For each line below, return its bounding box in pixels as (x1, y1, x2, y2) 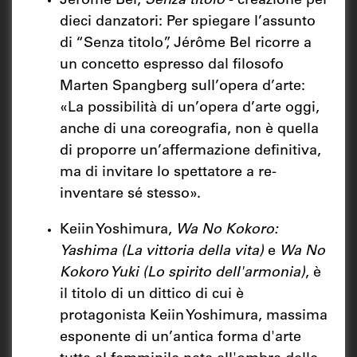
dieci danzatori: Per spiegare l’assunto (60, 14, 316, 29)
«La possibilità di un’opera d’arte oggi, (60, 100, 320, 116)
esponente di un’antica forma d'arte (60, 330, 301, 345)
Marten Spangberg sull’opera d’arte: (60, 79, 305, 94)
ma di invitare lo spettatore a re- (60, 165, 277, 180)
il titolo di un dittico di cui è (60, 287, 244, 302)
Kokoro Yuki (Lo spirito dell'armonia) (60, 265, 305, 280)
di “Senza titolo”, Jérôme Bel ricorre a (60, 36, 312, 51)
